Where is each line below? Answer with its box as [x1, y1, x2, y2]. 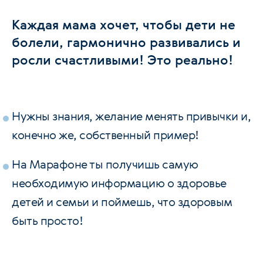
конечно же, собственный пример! [12, 127, 199, 143]
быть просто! [12, 213, 83, 228]
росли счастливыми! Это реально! [12, 51, 233, 68]
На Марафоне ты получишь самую [12, 156, 198, 172]
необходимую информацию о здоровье [12, 175, 227, 191]
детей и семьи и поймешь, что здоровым [12, 194, 232, 210]
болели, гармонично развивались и [12, 33, 241, 50]
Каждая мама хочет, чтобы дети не [12, 16, 235, 33]
